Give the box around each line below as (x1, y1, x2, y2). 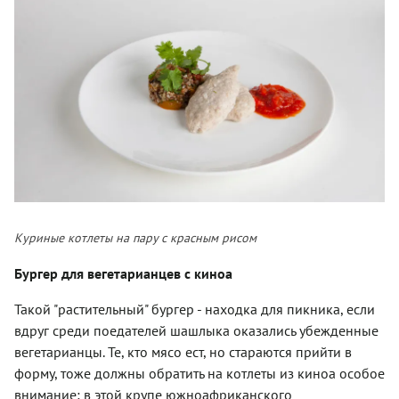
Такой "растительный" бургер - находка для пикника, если (14, 300, 375, 319)
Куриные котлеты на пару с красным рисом (14, 230, 256, 247)
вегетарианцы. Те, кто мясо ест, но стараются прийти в (14, 343, 352, 362)
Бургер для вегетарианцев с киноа (14, 265, 232, 283)
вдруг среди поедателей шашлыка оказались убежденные (14, 322, 379, 340)
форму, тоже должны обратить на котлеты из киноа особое (14, 364, 385, 383)
